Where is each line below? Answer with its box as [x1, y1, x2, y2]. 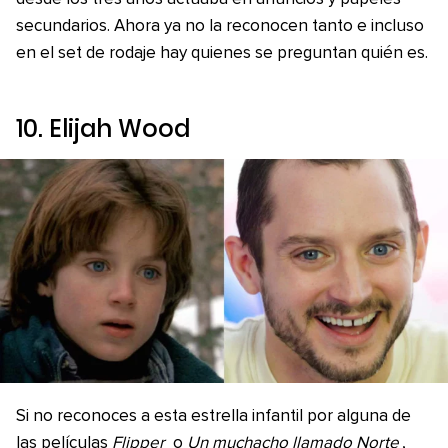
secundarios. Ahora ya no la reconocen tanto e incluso [16, 18, 424, 35]
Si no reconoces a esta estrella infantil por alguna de [16, 408, 411, 425]
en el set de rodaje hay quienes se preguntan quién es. [16, 45, 428, 62]
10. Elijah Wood [16, 112, 190, 145]
